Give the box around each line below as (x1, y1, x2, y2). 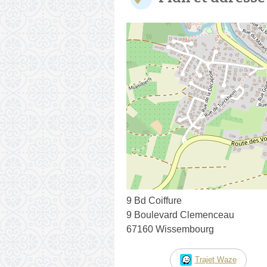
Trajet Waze (194, 254, 237, 264)
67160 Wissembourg (126, 223, 214, 234)
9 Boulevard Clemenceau (126, 209, 234, 220)
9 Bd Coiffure (126, 195, 182, 206)
